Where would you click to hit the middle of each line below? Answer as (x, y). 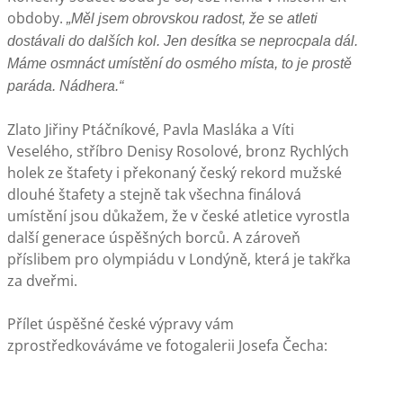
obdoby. (37, 18)
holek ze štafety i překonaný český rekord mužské (175, 173)
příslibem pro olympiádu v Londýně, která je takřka (179, 259)
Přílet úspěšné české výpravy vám (121, 324)
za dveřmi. (42, 281)
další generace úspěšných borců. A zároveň (154, 237)
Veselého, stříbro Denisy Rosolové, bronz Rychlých (178, 151)
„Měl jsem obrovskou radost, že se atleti (192, 18)
